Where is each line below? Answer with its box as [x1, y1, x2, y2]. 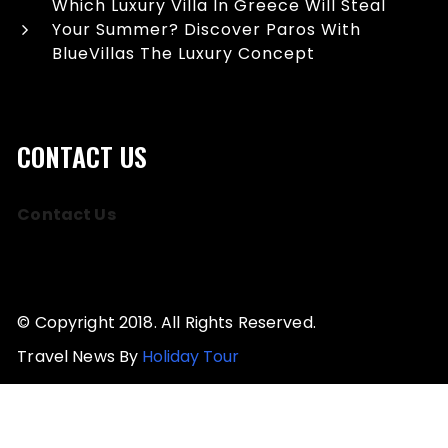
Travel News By [17, 345, 143, 369]
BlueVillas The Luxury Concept [52, 42, 316, 66]
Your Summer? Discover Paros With [52, 18, 362, 42]
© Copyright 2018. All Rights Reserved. [17, 311, 316, 335]
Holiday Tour [142, 345, 240, 369]
